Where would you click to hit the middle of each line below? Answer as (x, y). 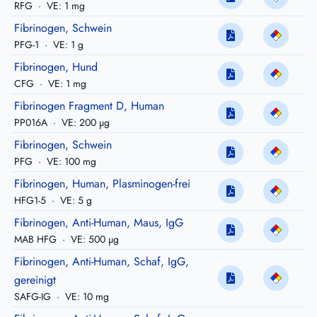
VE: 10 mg (86, 297)
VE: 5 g (75, 201)
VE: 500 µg (93, 240)
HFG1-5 (31, 201)
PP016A (32, 123)
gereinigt (35, 280)
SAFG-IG (34, 297)
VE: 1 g (67, 45)
